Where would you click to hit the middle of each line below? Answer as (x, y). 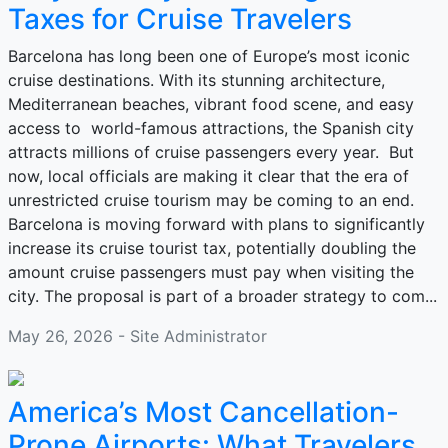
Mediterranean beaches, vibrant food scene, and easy (211, 104)
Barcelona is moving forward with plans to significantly (216, 224)
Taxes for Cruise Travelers (180, 19)
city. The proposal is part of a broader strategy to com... (222, 296)
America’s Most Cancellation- (203, 412)
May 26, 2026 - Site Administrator (137, 336)
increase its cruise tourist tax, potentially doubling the (212, 248)
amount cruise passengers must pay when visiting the (211, 272)
